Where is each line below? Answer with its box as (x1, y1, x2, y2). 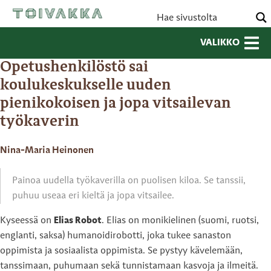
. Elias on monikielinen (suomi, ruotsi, (102, 216, 259, 226)
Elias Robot (54, 216, 102, 226)
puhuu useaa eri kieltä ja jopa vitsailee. (12, 191, 174, 201)
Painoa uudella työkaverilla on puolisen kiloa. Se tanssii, (12, 176, 246, 186)
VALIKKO (200, 38, 240, 48)
